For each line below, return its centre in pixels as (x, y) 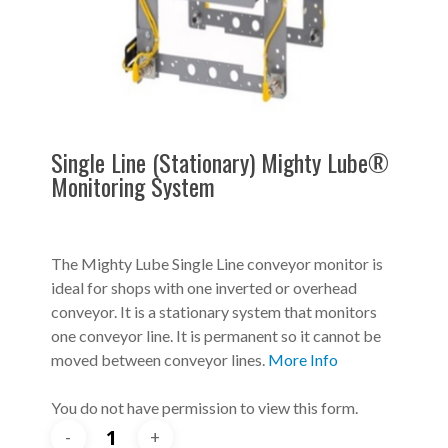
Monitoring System (132, 185)
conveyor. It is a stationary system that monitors (213, 311)
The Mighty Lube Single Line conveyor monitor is (216, 263)
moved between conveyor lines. (159, 359)
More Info (302, 359)
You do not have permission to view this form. (204, 407)
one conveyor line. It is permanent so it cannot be (215, 335)
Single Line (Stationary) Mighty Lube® (219, 161)
